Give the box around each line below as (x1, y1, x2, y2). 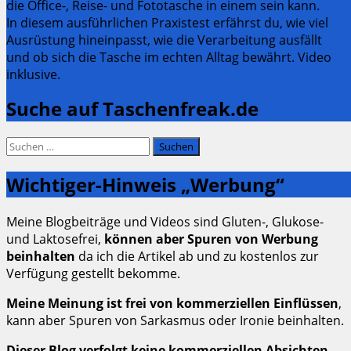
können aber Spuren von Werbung (104, 230, 318, 248)
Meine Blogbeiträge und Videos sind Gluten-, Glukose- (6, 212, 324, 230)
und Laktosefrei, (6, 230, 104, 248)
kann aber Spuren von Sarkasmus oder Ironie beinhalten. (6, 311, 344, 329)
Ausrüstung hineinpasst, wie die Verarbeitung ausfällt (6, 31, 322, 49)
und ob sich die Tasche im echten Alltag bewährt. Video (6, 49, 331, 67)
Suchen (5, 136, 49, 154)
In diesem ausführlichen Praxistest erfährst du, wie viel (6, 14, 328, 32)
